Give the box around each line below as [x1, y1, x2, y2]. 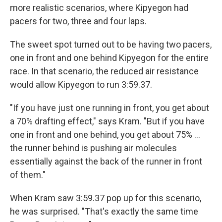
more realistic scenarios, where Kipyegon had [10, 2, 188, 13]
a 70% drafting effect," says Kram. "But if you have [10, 116, 205, 126]
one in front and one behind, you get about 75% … [10, 129, 200, 140]
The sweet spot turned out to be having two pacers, [10, 39, 212, 50]
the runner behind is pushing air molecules [10, 143, 177, 153]
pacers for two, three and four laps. [10, 16, 147, 26]
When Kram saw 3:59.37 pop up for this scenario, [10, 193, 201, 203]
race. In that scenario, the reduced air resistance [10, 66, 199, 76]
